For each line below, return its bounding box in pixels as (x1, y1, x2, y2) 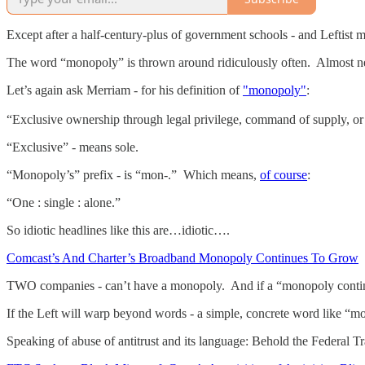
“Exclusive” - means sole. (7, 140, 139, 155)
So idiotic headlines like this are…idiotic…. (7, 223, 230, 238)
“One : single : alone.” (7, 196, 121, 210)
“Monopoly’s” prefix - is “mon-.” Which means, (7, 168, 260, 182)
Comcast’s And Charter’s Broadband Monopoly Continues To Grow (7, 251, 358, 266)
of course (260, 168, 307, 182)
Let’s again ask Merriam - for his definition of (7, 83, 243, 98)
